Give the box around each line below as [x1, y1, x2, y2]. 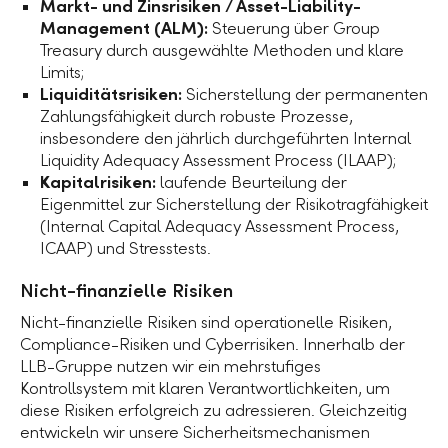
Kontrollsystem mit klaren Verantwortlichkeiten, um [20, 378, 390, 399]
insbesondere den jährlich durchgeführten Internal [40, 128, 411, 149]
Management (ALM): [40, 18, 208, 39]
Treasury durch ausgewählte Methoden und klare [40, 40, 404, 61]
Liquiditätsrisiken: [40, 84, 182, 105]
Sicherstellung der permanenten [182, 84, 428, 105]
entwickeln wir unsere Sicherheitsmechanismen [20, 422, 370, 443]
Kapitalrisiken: [40, 172, 156, 193]
